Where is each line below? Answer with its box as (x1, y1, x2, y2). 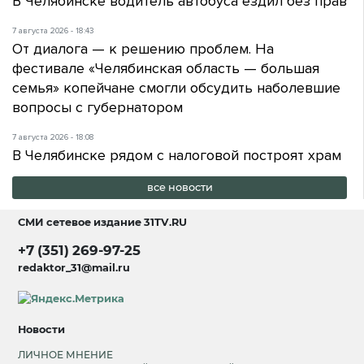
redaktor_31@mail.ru (18, 262, 131, 275)
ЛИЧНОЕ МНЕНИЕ (18, 348, 114, 361)
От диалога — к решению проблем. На (12, 39, 274, 58)
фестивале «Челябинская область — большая (12, 58, 319, 77)
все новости (146, 181, 213, 194)
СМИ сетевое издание (18, 216, 145, 229)
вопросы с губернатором (12, 97, 183, 116)
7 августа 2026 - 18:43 (12, 25, 94, 36)
